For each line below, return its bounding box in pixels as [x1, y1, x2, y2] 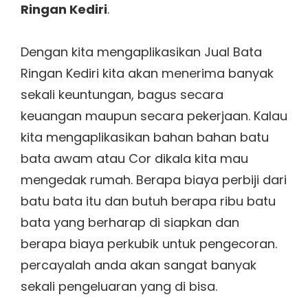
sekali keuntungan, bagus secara [21, 86, 223, 104]
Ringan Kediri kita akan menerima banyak [21, 65, 274, 82]
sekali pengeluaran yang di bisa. [21, 278, 217, 296]
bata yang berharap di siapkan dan [21, 214, 239, 232]
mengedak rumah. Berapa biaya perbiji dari [21, 171, 287, 189]
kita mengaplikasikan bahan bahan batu [21, 129, 269, 146]
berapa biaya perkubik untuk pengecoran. [21, 235, 277, 253]
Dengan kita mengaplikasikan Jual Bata [21, 43, 262, 61]
